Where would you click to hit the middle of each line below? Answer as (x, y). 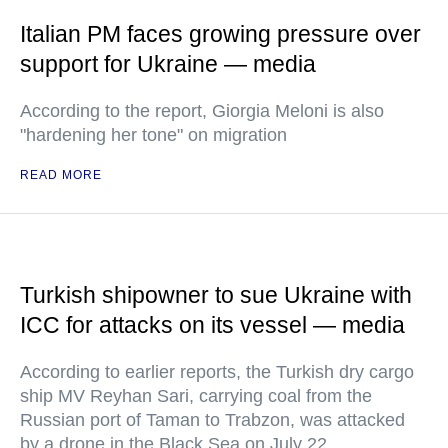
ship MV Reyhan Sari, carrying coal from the (196, 396)
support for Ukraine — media (168, 64)
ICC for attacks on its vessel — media (212, 325)
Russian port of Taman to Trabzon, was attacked (212, 420)
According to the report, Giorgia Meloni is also (202, 111)
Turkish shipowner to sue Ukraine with (216, 295)
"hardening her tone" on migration (153, 135)
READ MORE (61, 175)
